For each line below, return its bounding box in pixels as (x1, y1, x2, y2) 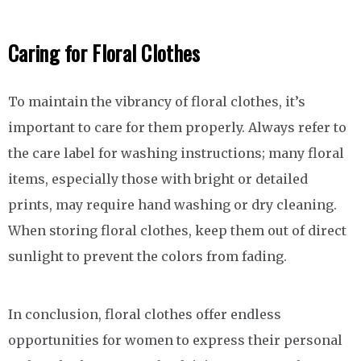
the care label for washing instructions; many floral (8, 144, 344, 161)
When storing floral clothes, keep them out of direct (8, 222, 346, 239)
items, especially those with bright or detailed (8, 170, 308, 187)
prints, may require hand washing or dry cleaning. (8, 196, 337, 213)
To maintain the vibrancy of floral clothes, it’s (8, 93, 305, 110)
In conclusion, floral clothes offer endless (8, 305, 281, 322)
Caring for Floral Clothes (8, 36, 201, 68)
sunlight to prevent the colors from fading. (8, 247, 287, 264)
